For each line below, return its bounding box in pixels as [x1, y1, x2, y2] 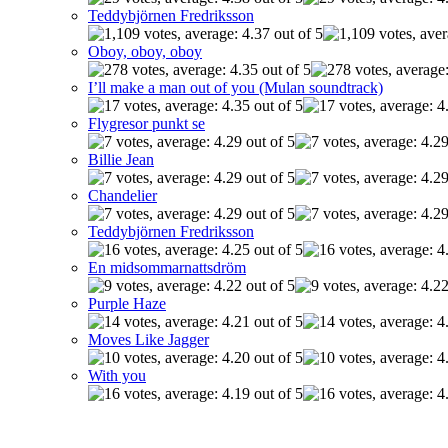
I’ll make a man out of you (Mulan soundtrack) [88, 79, 383, 97]
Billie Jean [88, 151, 154, 169]
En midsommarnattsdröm [88, 259, 246, 277]
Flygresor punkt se [88, 115, 205, 133]
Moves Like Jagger [88, 331, 209, 349]
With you [88, 367, 146, 385]
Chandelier [88, 187, 157, 205]
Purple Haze [88, 295, 166, 313]
